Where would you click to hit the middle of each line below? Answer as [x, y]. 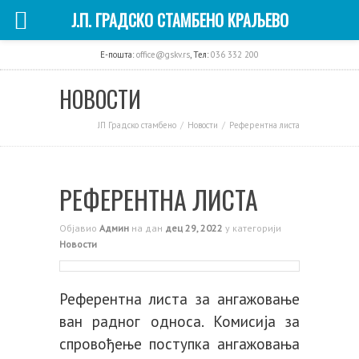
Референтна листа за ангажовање [179, 299]
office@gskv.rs [163, 54]
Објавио [79, 228]
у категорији [252, 228]
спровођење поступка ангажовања [179, 344]
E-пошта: [118, 54]
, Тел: [200, 54]
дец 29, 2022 [194, 228]
